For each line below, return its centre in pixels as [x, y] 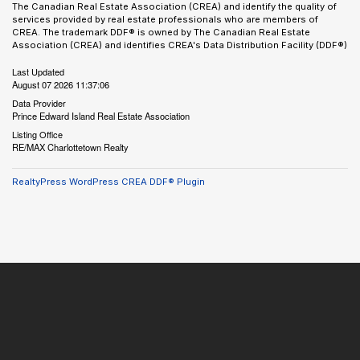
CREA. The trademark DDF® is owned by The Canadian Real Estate [161, 32]
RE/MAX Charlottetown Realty [70, 147]
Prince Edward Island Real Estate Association [101, 116]
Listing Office [37, 134]
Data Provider [39, 103]
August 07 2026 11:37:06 [61, 84]
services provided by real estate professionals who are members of [165, 19]
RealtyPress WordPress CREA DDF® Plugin [108, 182]
